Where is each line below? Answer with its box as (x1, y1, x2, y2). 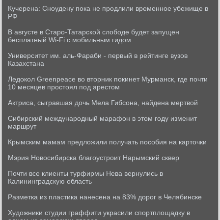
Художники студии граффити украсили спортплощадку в (8, 209, 191, 217)
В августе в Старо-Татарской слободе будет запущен (8, 28, 180, 36)
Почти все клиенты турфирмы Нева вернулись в (8, 169, 164, 177)
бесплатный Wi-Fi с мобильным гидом (8, 36, 132, 44)
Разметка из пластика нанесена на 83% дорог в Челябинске (8, 193, 202, 201)
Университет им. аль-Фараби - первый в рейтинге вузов (8, 52, 188, 59)
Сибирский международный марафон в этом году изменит (8, 114, 197, 122)
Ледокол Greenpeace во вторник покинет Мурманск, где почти (8, 75, 208, 83)
